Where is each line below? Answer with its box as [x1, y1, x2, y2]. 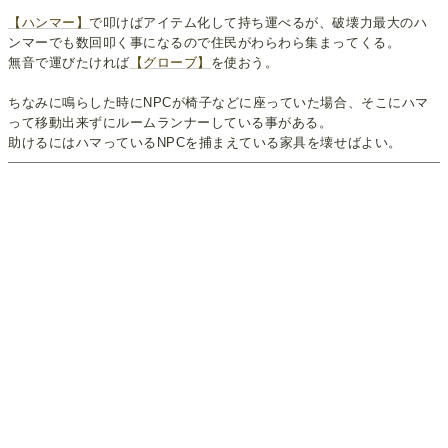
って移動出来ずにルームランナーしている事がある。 [8, 114, 333, 130]
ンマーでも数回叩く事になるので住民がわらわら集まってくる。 [8, 34, 401, 50]
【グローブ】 [129, 54, 211, 70]
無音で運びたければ [8, 54, 130, 70]
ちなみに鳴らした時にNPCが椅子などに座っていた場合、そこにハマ [8, 94, 429, 110]
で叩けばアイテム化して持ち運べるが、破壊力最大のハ [89, 14, 428, 30]
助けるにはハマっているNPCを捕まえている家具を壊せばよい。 [8, 134, 402, 150]
